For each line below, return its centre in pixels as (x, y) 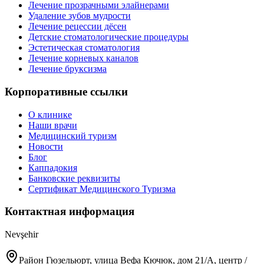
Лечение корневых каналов (83, 58)
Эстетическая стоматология (84, 48)
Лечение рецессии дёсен (77, 27)
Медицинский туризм (72, 136)
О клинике (50, 114)
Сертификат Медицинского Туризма (102, 189)
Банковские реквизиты (74, 178)
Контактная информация (70, 212)
